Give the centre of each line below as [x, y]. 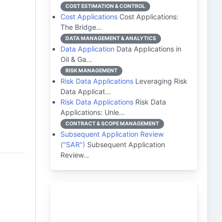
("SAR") [73, 144]
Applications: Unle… [93, 112]
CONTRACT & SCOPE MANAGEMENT [112, 124]
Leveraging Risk [160, 81]
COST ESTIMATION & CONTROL [105, 6]
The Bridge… [81, 27]
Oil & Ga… [76, 59]
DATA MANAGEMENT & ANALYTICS [111, 38]
